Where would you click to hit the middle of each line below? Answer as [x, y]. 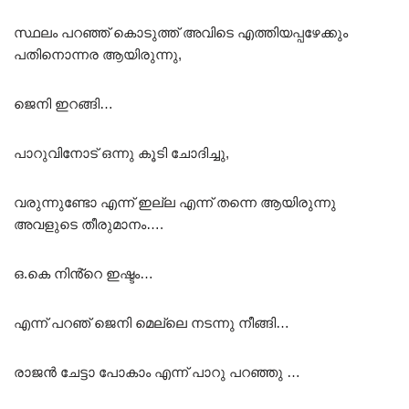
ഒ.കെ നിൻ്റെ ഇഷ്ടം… [84, 274]
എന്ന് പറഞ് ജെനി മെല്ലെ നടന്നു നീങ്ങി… [152, 323]
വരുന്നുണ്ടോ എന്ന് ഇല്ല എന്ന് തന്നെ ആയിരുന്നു [175, 203]
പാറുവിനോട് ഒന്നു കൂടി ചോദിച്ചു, [121, 153]
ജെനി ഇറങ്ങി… [63, 104]
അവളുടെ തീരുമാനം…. [89, 225]
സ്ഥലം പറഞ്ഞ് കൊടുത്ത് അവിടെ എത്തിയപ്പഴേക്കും [181, 33]
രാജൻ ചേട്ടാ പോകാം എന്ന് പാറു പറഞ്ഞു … [157, 372]
